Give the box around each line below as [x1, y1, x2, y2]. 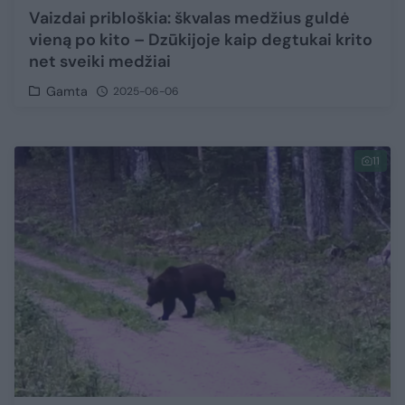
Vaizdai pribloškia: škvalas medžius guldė [29, 7, 350, 30]
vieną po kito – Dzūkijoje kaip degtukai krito [29, 29, 372, 52]
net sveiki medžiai [29, 51, 171, 73]
